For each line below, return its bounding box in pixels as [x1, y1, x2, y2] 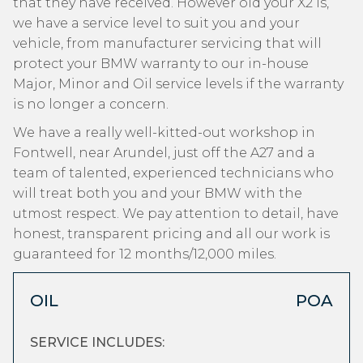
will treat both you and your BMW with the [13, 186, 302, 201]
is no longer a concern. [13, 96, 169, 112]
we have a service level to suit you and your [13, 15, 300, 31]
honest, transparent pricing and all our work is [13, 226, 330, 241]
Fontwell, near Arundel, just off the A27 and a [13, 145, 315, 160]
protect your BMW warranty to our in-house [13, 56, 309, 71]
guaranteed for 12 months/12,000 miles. [13, 246, 276, 262]
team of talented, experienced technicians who [13, 165, 334, 181]
